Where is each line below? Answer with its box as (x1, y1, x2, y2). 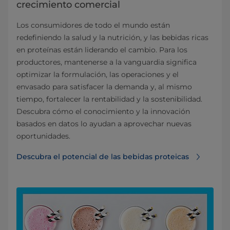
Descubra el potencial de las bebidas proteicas (16, 152, 189, 162)
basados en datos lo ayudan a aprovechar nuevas (16, 119, 191, 129)
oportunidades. (16, 131, 70, 141)
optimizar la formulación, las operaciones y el (16, 70, 179, 80)
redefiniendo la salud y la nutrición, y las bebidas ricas (16, 33, 208, 43)
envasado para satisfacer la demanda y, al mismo (16, 82, 192, 92)
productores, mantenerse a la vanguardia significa (16, 57, 197, 67)
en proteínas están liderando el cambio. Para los (16, 45, 187, 55)
